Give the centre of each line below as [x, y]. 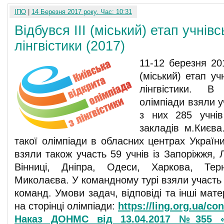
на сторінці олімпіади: [66, 206]
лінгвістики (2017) [70, 46]
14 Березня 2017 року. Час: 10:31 [82, 12]
